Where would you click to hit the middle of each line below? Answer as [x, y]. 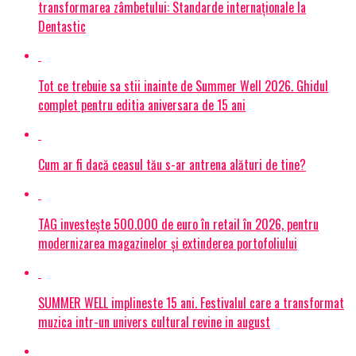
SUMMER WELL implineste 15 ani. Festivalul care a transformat [191, 302]
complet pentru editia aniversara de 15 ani [142, 104]
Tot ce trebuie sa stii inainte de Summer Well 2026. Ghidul [183, 85]
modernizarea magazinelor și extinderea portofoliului [168, 243]
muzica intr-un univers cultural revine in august [154, 321]
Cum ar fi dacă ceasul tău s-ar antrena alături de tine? [172, 164]
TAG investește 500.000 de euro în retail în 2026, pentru [178, 224]
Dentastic [62, 26]
